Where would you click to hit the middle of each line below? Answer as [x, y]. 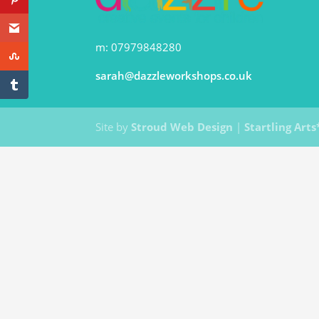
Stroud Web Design [182, 127]
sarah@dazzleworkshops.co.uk [174, 76]
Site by [114, 127]
